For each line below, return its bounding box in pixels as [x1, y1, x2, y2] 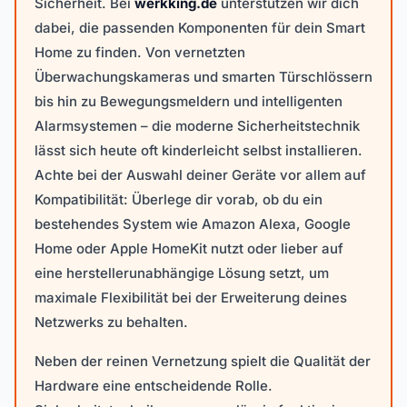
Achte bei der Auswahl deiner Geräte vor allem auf [35, 166, 366, 184]
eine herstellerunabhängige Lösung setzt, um [35, 264, 329, 282]
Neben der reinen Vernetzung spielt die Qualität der [35, 352, 371, 370]
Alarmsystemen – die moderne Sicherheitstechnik [35, 117, 360, 134]
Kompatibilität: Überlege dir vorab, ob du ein [35, 191, 323, 208]
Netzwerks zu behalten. [35, 313, 188, 331]
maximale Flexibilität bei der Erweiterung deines [35, 289, 347, 306]
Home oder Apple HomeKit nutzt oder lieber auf [35, 240, 343, 257]
